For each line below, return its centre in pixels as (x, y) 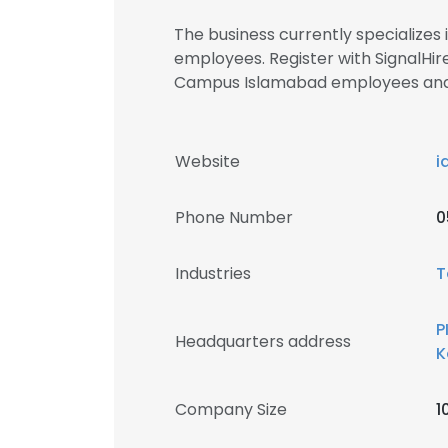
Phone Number (234, 217)
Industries (213, 273)
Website (207, 161)
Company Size (231, 409)
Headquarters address (263, 341)
